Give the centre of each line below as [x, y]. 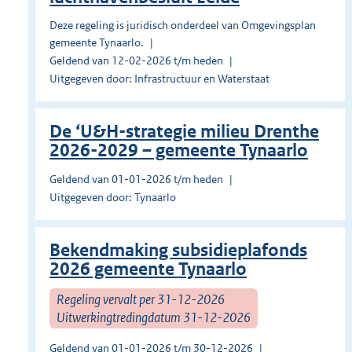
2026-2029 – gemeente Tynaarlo [179, 151]
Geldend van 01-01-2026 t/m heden [136, 180]
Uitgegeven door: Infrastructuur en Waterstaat [159, 79]
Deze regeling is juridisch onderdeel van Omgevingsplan [183, 26]
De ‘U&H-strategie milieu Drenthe [184, 132]
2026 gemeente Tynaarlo [148, 269]
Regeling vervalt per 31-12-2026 [141, 299]
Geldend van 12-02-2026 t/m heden [136, 61]
